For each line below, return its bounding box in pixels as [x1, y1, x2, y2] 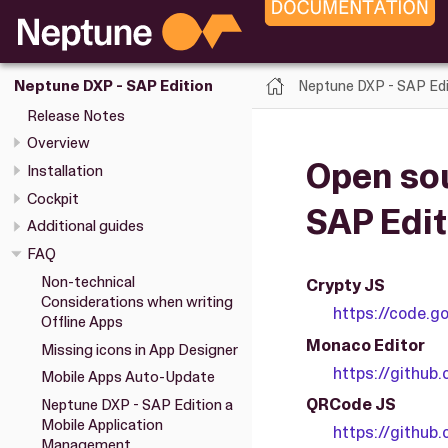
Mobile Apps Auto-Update [40, 367, 215, 388]
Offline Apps [40, 311, 123, 332]
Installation [27, 160, 103, 181]
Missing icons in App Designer [40, 339, 238, 360]
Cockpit [27, 188, 79, 209]
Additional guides [27, 216, 144, 237]
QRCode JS [306, 393, 396, 415]
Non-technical [40, 271, 135, 292]
